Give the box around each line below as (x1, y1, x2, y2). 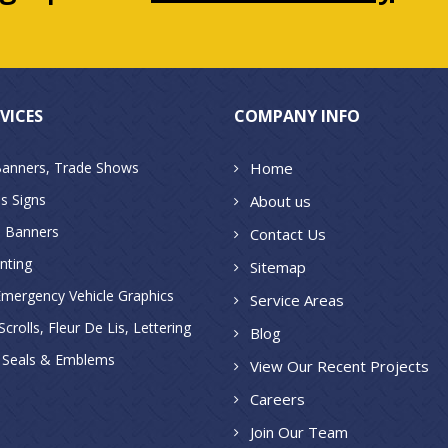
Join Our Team (250, 422, 348, 442)
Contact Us (250, 224, 326, 244)
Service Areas (250, 290, 344, 310)
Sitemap (250, 257, 306, 277)
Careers (250, 389, 305, 409)
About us (250, 191, 311, 211)
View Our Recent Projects (250, 356, 429, 376)
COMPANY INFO (234, 105, 360, 127)
